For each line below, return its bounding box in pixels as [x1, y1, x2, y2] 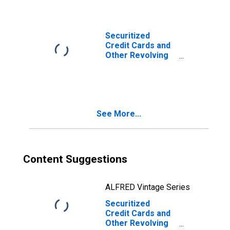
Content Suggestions [23, 153, 127, 165]
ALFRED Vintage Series [105, 182, 190, 192]
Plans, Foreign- [105, 60, 164, 70]
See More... [97, 109, 141, 119]
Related [105, 70, 135, 80]
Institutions [105, 80, 149, 89]
